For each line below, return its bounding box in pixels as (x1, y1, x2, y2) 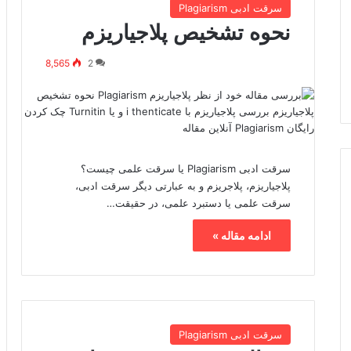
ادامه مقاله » (212, 228, 272, 242)
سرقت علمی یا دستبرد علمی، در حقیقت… (107, 196, 291, 209)
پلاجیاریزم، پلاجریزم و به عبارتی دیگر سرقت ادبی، (75, 179, 291, 192)
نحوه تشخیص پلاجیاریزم (81, 19, 291, 45)
